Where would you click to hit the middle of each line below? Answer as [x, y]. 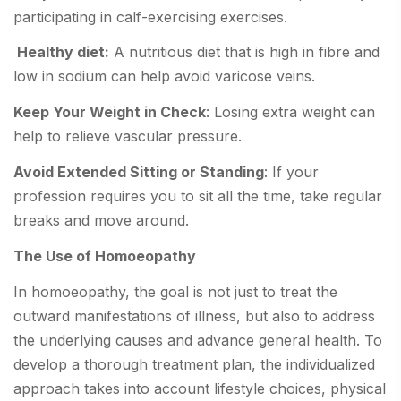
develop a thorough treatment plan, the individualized [194, 364]
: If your [291, 172]
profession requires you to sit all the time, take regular [198, 196]
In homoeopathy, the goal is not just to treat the [175, 291]
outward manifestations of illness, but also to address [194, 316]
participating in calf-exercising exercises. [150, 17]
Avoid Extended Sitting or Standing [139, 172]
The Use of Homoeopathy [105, 256]
